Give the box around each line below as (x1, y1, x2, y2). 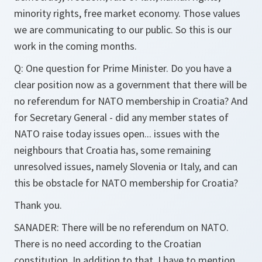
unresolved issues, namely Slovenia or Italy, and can (14, 160, 237, 173)
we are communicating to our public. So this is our (14, 23, 232, 36)
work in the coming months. (14, 39, 137, 53)
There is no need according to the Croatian (14, 237, 201, 250)
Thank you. (14, 198, 62, 212)
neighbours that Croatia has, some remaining (14, 143, 211, 157)
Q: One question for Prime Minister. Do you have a (14, 61, 232, 75)
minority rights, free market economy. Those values (14, 6, 240, 20)
